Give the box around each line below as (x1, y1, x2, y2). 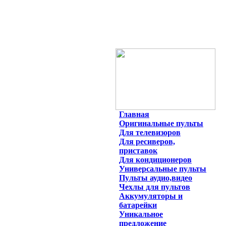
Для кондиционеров (119, 155, 192, 164)
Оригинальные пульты (119, 119, 203, 128)
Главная (119, 110, 149, 119)
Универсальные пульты (119, 164, 206, 173)
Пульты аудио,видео (119, 174, 192, 182)
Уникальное (119, 210, 163, 218)
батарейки (119, 201, 157, 209)
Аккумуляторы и (119, 192, 183, 200)
